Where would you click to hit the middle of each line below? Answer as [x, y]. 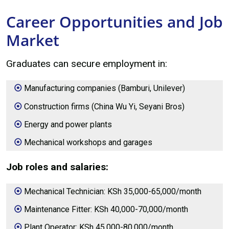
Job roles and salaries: [57, 167]
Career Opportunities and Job [114, 21]
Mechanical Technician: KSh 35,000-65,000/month [113, 191]
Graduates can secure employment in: [87, 64]
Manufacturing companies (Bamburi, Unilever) [105, 88]
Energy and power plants [68, 124]
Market [33, 40]
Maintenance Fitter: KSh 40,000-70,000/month [106, 210]
